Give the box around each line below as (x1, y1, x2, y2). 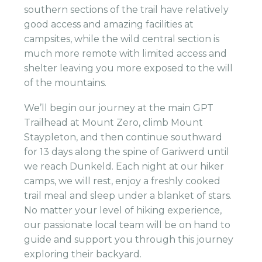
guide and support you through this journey (24, 233, 234, 245)
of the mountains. (24, 77, 107, 89)
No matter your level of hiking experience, (24, 204, 222, 216)
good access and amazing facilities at (24, 19, 194, 30)
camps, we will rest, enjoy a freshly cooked (24, 175, 221, 187)
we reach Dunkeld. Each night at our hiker (24, 160, 225, 172)
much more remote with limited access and (24, 48, 227, 60)
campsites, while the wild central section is (24, 33, 220, 45)
